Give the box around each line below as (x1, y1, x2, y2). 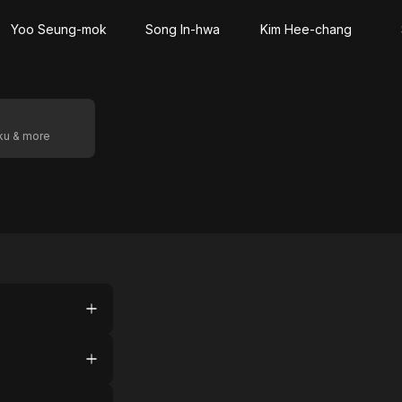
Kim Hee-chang (260, 22, 352, 37)
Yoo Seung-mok (10, 22, 107, 37)
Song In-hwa (144, 22, 220, 37)
